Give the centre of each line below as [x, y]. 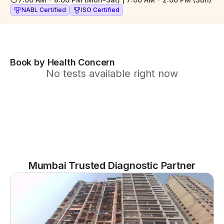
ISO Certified [100, 10]
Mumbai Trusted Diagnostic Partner [112, 165]
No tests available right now [112, 73]
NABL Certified [44, 10]
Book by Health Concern [63, 62]
